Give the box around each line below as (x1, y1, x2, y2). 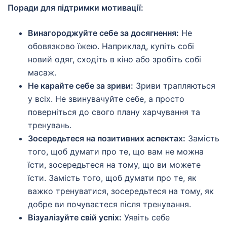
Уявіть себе (122, 212, 170, 223)
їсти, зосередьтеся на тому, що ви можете (28, 160, 201, 170)
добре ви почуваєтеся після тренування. (28, 199, 191, 210)
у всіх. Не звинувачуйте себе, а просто (28, 94, 184, 104)
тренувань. (28, 120, 71, 131)
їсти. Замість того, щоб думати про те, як (28, 173, 197, 183)
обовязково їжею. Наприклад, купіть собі (28, 41, 194, 52)
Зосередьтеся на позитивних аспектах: (28, 133, 185, 144)
